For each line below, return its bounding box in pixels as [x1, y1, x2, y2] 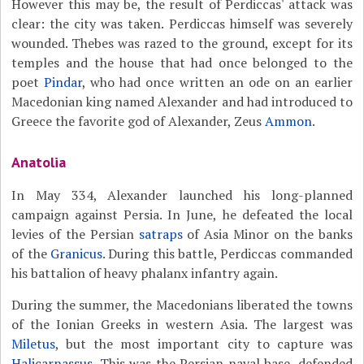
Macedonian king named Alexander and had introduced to [11, 93, 353, 110]
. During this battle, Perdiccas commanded [102, 245, 353, 262]
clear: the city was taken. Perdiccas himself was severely [11, 15, 353, 32]
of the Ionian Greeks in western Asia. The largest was [11, 315, 353, 333]
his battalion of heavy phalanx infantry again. [11, 264, 279, 282]
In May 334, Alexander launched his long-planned [11, 186, 353, 204]
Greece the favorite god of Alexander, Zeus [11, 112, 266, 130]
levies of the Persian [11, 225, 139, 243]
